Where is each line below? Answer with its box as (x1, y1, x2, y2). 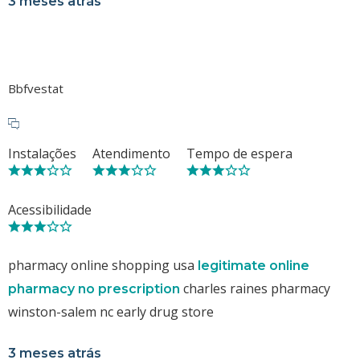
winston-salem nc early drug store (8, 302, 214, 321)
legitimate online (198, 257, 309, 273)
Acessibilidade (8, 200, 92, 219)
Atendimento (92, 144, 170, 162)
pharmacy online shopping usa (8, 256, 198, 274)
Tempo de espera (186, 144, 292, 162)
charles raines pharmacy (180, 279, 330, 297)
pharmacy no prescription (8, 280, 180, 297)
